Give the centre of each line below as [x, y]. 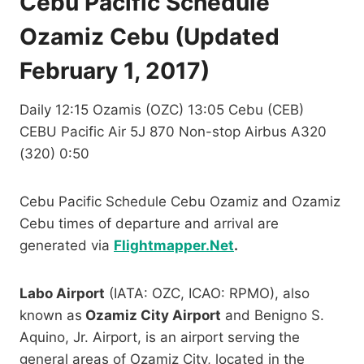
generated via [67, 245]
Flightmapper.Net [174, 245]
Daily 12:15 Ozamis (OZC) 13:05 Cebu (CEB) [162, 109]
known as [51, 315]
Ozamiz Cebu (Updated [149, 36]
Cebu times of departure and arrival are [149, 223]
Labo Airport [62, 293]
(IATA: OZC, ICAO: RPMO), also [207, 293]
